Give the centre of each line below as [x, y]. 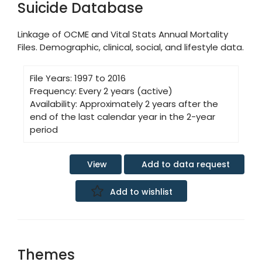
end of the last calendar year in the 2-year [123, 116]
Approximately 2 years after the [149, 104]
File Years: [51, 78]
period [44, 129]
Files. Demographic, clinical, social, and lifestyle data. [131, 47]
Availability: [54, 104]
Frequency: [53, 91]
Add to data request [186, 164]
